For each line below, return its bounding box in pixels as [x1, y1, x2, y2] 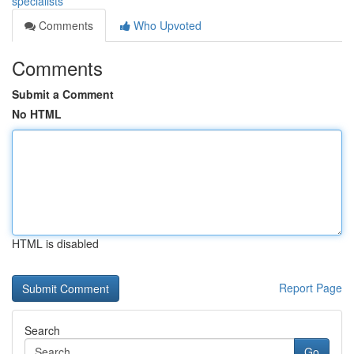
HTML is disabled [12, 235, 99, 251]
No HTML [12, 106, 62, 122]
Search [24, 322, 60, 338]
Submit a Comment [12, 86, 114, 102]
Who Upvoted [130, 17, 201, 33]
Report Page [279, 280, 342, 296]
